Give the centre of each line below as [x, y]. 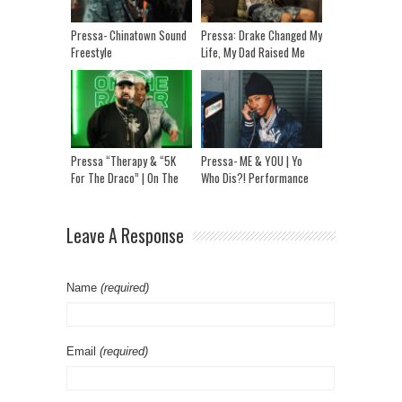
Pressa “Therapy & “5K [123, 160]
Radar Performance [116, 194]
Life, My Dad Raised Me [253, 52]
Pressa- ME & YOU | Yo [252, 160]
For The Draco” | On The [125, 177]
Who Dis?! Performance [255, 177]
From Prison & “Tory [247, 69]
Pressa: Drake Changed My [262, 35]
